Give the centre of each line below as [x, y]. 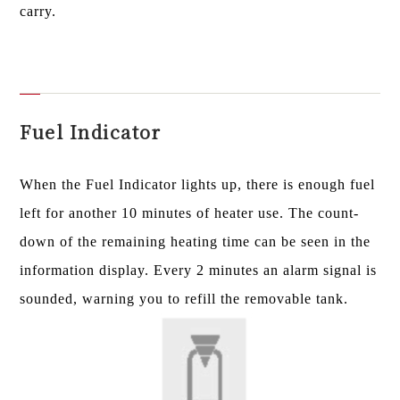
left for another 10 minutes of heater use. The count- [190, 212]
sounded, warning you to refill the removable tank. [184, 298]
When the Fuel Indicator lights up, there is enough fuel [198, 184]
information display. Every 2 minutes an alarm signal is [199, 270]
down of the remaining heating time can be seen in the [196, 241]
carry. [38, 12]
